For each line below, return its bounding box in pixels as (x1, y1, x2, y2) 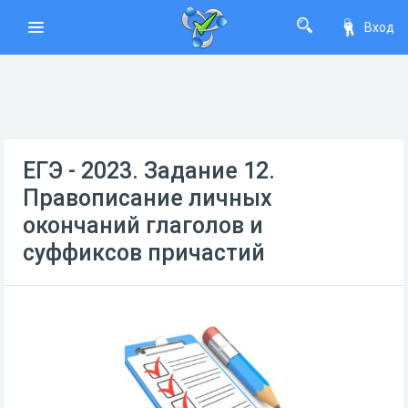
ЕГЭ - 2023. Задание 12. (23, 158, 275, 184)
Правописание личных (23, 185, 272, 211)
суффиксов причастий (23, 240, 265, 266)
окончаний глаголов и (23, 212, 263, 239)
